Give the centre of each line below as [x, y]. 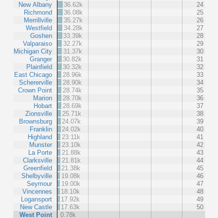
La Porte [40, 152]
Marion [43, 98]
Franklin [41, 129]
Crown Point [35, 90]
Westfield [39, 28]
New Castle [36, 207]
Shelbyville [37, 176]
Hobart [43, 106]
